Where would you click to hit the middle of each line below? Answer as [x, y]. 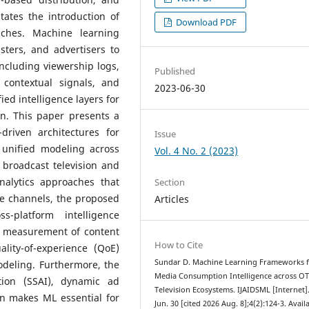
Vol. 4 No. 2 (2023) [197, 150]
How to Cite [179, 245]
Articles [172, 199]
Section [170, 182]
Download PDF [206, 22]
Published [175, 71]
